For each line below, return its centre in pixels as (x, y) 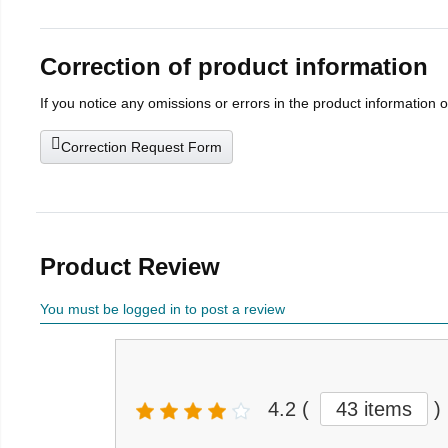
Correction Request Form (141, 147)
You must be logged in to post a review (162, 309)
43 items (374, 409)
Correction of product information (234, 67)
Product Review (130, 267)
